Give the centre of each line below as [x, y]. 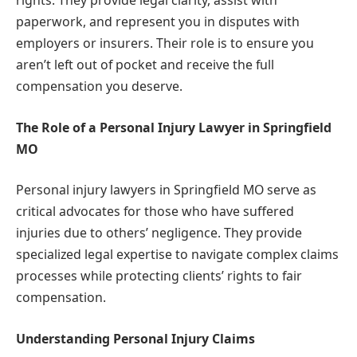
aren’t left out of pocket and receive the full [145, 65]
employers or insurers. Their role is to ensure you [165, 43]
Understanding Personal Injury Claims [135, 338]
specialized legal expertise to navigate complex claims [177, 255]
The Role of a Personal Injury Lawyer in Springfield [174, 127]
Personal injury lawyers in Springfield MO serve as [166, 190]
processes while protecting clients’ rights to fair [159, 276]
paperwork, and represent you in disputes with [158, 22]
